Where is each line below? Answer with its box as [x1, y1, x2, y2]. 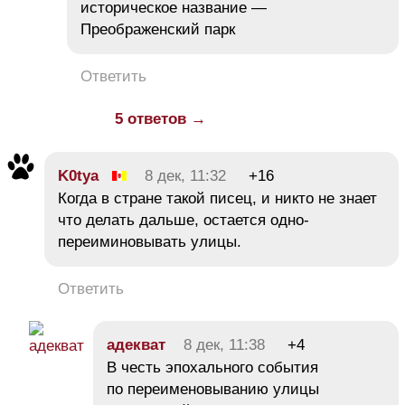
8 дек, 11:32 [145, 166, 226, 184]
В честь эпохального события [107, 358, 318, 376]
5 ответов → [115, 109, 206, 127]
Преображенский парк [80, 20, 235, 38]
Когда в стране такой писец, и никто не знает [58, 189, 377, 207]
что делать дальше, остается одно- [58, 211, 309, 229]
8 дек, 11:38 [184, 335, 265, 353]
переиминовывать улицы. [58, 232, 241, 250]
